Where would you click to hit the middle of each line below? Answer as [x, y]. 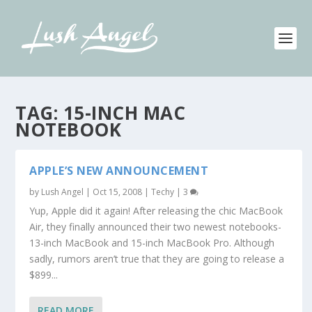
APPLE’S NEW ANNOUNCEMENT [119, 171]
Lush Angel [63, 192]
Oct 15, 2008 [118, 192]
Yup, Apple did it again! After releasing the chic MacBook [156, 211]
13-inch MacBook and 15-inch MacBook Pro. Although [152, 243]
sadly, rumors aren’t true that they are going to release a [157, 259]
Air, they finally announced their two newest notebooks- [156, 227]
